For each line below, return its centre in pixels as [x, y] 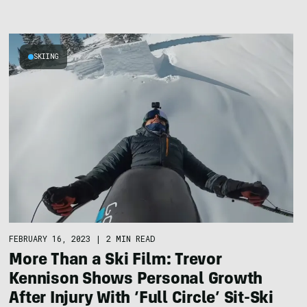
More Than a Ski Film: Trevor [115, 261]
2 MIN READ [131, 238]
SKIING [47, 56]
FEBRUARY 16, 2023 [50, 238]
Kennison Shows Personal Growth [136, 280]
